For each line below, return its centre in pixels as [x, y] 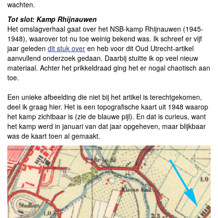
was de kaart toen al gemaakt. [54, 136]
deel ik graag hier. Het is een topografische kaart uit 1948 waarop [108, 106]
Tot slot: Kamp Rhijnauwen [52, 19]
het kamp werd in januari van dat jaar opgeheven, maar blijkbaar [107, 126]
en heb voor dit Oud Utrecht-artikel [139, 48]
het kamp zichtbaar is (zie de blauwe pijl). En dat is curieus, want [107, 116]
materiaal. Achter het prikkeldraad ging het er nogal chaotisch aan [109, 67]
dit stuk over [66, 48]
